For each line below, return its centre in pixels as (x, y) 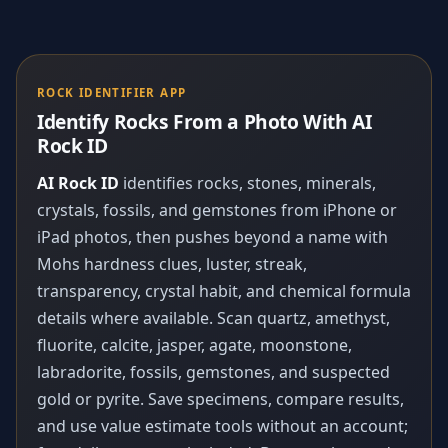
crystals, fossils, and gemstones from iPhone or (217, 210)
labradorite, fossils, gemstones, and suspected (213, 372)
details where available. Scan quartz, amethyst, (213, 318)
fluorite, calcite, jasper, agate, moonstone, (194, 345)
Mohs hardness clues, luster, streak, (172, 264)
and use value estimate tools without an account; (222, 426)
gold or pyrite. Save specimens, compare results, (220, 399)
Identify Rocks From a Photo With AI (204, 122)
